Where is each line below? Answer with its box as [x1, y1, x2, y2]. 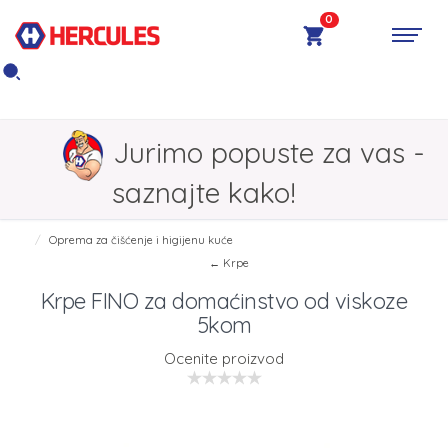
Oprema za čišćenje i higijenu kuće [49, 233, 233, 248]
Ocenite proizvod [164, 349, 284, 369]
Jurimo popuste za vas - [113, 134, 425, 170]
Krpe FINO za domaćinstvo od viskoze [40, 287, 408, 316]
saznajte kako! [112, 175, 296, 211]
